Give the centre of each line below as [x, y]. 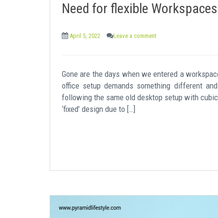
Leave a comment [135, 36]
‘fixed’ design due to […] [99, 109]
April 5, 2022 [85, 36]
